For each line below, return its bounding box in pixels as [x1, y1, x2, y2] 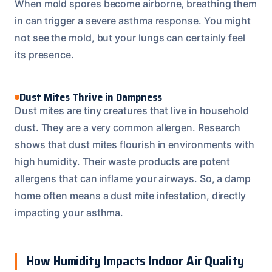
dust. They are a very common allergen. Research [15, 121, 241, 134]
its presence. [15, 48, 74, 61]
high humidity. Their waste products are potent [15, 155, 231, 168]
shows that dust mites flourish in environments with [15, 138, 254, 151]
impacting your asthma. [15, 206, 124, 219]
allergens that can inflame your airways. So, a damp [15, 172, 251, 185]
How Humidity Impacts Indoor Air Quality [27, 250, 244, 271]
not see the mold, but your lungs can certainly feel [15, 31, 245, 44]
